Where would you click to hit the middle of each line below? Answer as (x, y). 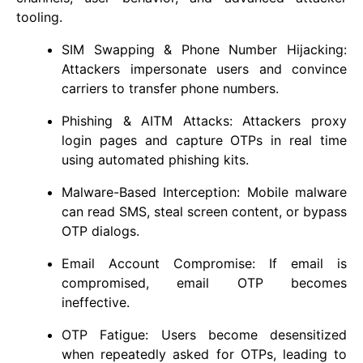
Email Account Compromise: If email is (204, 263)
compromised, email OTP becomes (204, 282)
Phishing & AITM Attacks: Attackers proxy (204, 120)
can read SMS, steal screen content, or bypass (204, 211)
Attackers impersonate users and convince (204, 68)
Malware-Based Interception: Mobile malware (204, 192)
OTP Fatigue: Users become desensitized (204, 334)
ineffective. (96, 302)
